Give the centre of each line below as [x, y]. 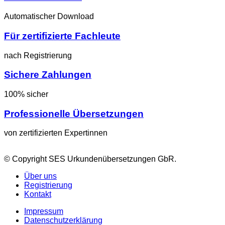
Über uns [40, 176]
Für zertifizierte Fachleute [62, 36]
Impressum [44, 211]
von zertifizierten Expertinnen [56, 133]
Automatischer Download [49, 17]
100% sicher [26, 94]
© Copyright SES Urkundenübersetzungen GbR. [90, 159]
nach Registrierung [38, 55]
